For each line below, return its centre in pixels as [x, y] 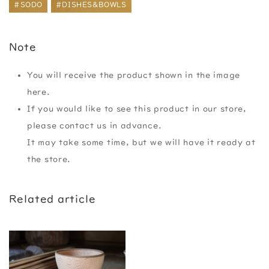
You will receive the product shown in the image [134, 75]
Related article [53, 198]
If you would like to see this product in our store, [137, 108]
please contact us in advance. [95, 125]
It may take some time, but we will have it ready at [141, 142]
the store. [49, 159]
